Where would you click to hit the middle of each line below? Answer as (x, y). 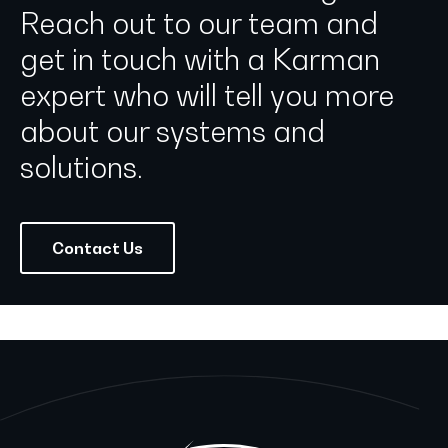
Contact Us (98, 248)
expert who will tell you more (207, 96)
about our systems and (172, 132)
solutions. (81, 168)
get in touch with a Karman (200, 60)
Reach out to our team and (199, 24)
